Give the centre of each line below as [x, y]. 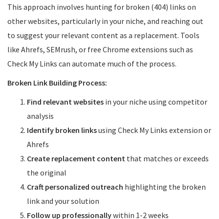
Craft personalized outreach [75, 187]
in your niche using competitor [155, 102]
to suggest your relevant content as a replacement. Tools [103, 35]
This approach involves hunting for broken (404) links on [102, 7]
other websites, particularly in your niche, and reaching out [105, 21]
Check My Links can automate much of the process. [92, 64]
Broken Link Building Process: [57, 83]
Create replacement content [76, 158]
